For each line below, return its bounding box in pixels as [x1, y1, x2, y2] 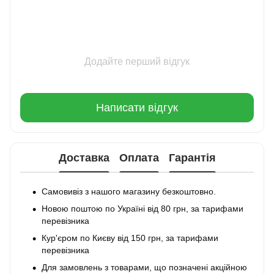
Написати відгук [96, 101, 178, 114]
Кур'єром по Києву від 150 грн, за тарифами [42, 233, 218, 243]
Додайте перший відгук [84, 56, 190, 67]
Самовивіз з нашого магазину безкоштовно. [42, 187, 216, 196]
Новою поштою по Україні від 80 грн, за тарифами [42, 204, 243, 213]
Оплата [119, 151, 159, 164]
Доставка [58, 151, 109, 164]
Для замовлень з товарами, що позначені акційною [42, 262, 247, 272]
